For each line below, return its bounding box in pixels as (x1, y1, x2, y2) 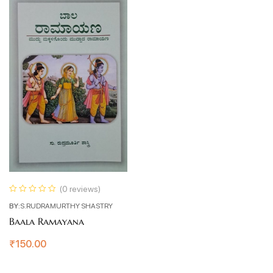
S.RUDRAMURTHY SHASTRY (20, 200, 113, 211)
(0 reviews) (59, 183, 101, 194)
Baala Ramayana (9, 215, 84, 228)
